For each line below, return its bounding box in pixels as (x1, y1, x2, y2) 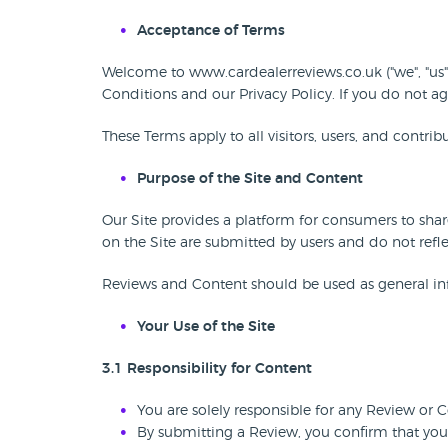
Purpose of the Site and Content (137, 172, 363, 186)
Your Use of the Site (137, 320, 275, 334)
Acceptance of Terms (137, 24, 285, 38)
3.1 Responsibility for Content (102, 362, 312, 376)
